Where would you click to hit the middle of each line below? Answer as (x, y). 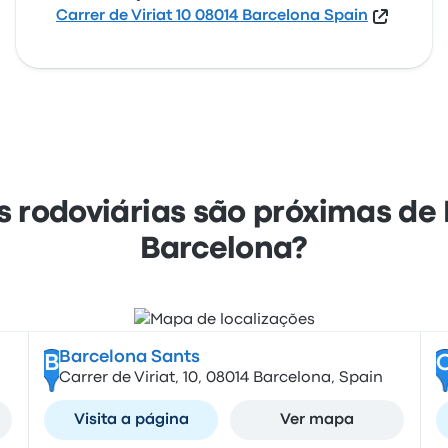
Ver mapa (317, 420)
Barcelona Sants (129, 357)
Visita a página (131, 420)
